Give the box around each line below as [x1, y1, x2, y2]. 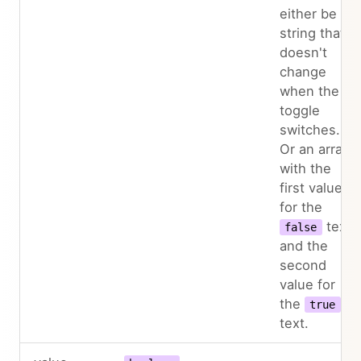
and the [279, 238, 328, 254]
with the [279, 160, 331, 176]
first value [279, 180, 342, 196]
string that [279, 25, 345, 41]
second [279, 257, 326, 273]
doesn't [279, 44, 327, 60]
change [279, 64, 326, 80]
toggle [279, 102, 320, 118]
